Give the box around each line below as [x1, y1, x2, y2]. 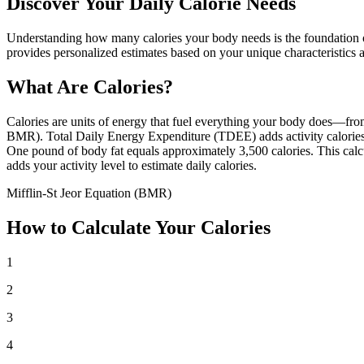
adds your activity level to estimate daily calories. [6, 158, 257, 172]
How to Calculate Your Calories [6, 216, 271, 238]
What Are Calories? [6, 76, 173, 97]
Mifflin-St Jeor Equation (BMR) [6, 185, 171, 200]
